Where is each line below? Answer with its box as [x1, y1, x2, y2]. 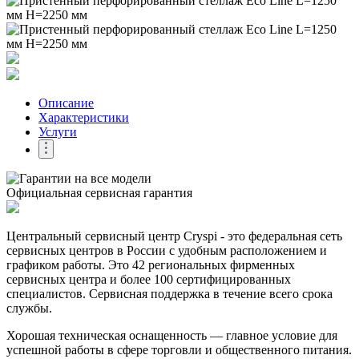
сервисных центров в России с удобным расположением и [6, 243, 327, 257]
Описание [38, 95, 94, 110]
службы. [6, 301, 52, 315]
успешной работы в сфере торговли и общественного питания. [6, 342, 352, 357]
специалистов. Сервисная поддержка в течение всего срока [6, 286, 333, 301]
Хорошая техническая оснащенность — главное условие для [6, 328, 337, 342]
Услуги [38, 124, 77, 139]
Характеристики [38, 110, 129, 124]
